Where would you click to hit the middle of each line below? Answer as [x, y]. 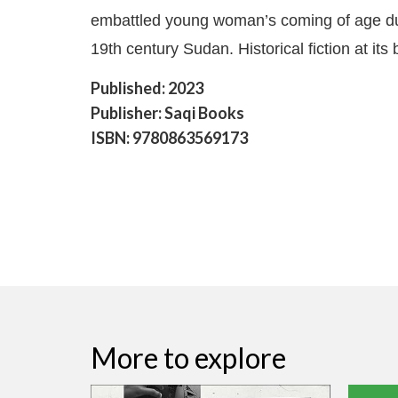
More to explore [188, 358]
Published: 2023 [147, 88]
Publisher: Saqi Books [167, 113]
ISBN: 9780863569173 [169, 138]
